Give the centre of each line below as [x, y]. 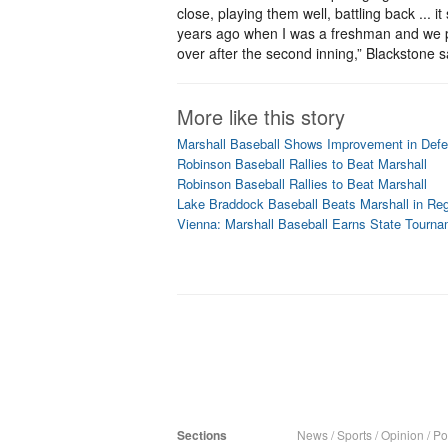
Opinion [402, 434]
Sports [354, 434]
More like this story [261, 116]
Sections [202, 435]
